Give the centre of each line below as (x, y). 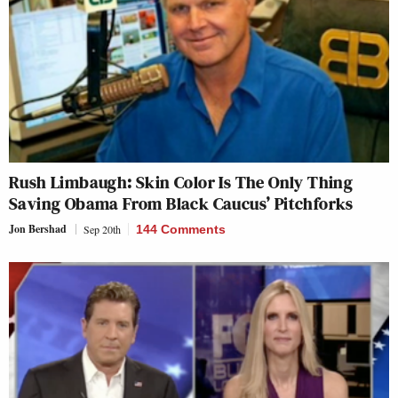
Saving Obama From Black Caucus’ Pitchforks (181, 203)
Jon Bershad (38, 228)
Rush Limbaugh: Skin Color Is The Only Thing (181, 182)
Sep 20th (102, 229)
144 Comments (181, 229)
